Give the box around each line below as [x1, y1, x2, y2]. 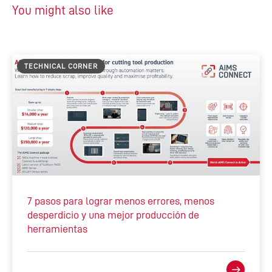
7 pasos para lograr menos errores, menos [27, 195, 214, 207]
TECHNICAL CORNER [24, 62, 98, 70]
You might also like [12, 4, 114, 17]
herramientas [27, 223, 87, 235]
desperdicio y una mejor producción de [27, 209, 199, 221]
